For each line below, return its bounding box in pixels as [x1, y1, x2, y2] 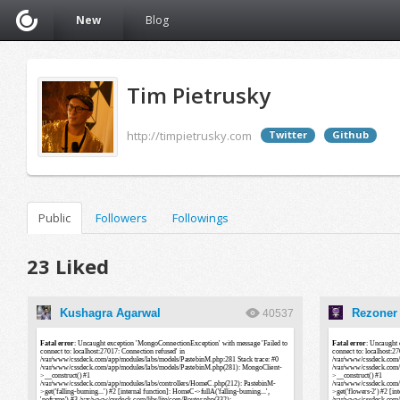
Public [38, 210, 71, 226]
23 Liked [27, 253, 109, 279]
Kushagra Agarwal [60, 306, 161, 320]
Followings [172, 210, 229, 226]
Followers [96, 210, 147, 226]
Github [332, 128, 369, 141]
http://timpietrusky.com [127, 128, 252, 144]
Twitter [269, 128, 307, 141]
